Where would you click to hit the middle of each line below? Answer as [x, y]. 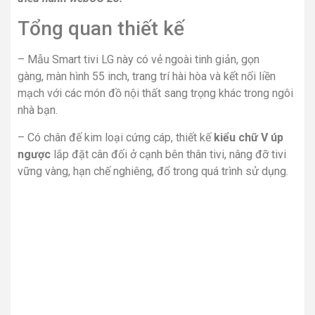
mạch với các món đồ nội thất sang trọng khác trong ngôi [155, 94]
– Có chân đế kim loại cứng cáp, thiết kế [116, 137]
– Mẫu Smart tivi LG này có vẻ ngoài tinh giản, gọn [139, 60]
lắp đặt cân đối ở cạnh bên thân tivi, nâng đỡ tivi [168, 154]
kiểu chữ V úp [249, 137]
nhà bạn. [39, 110]
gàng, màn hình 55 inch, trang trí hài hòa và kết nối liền [147, 77]
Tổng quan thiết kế [101, 29]
